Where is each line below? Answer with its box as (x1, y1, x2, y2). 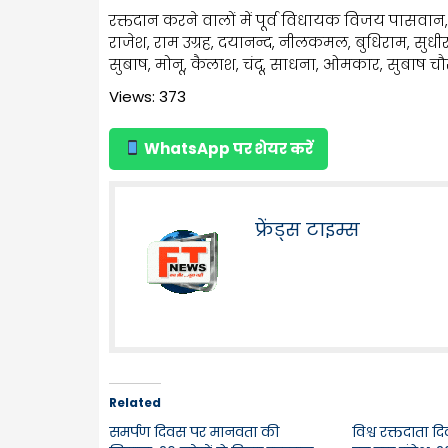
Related (109, 393, 161, 411)
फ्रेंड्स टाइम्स (255, 216, 360, 242)
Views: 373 (109, 85, 186, 107)
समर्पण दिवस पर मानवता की (109, 421, 279, 442)
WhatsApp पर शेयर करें (141, 137, 314, 159)
